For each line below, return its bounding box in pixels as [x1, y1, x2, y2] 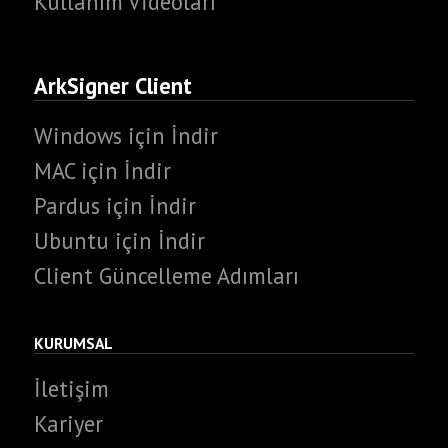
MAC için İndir [33, 155, 171, 185]
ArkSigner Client [33, 71, 192, 101]
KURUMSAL [33, 333, 113, 354]
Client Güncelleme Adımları [33, 261, 299, 291]
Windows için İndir [33, 120, 218, 150]
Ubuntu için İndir [33, 226, 205, 256]
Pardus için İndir [33, 191, 196, 221]
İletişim [33, 373, 109, 403]
